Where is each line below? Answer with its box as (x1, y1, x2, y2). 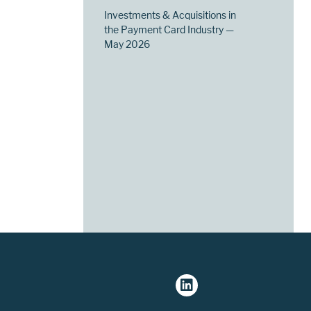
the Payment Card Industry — (104, 23, 235, 35)
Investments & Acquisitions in (104, 8, 237, 21)
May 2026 (104, 37, 151, 50)
